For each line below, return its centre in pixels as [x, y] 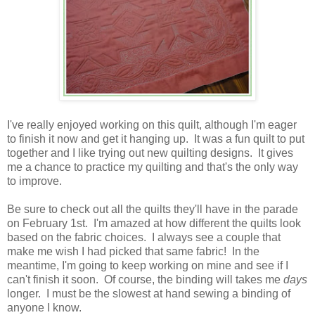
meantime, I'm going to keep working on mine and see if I [148, 265]
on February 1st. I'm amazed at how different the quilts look [154, 223]
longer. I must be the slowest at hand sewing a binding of [149, 293]
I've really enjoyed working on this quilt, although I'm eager [152, 124]
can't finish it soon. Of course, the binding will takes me [145, 279]
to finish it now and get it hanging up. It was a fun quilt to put [156, 139]
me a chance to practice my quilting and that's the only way [153, 167]
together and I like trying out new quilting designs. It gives [150, 153]
